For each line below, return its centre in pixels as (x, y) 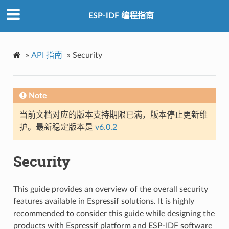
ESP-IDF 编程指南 (121, 16)
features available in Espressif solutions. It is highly (104, 201)
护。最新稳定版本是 (57, 127)
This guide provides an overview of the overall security (110, 189)
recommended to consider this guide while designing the (114, 213)
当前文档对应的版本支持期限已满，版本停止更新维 (113, 115)
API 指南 (47, 55)
